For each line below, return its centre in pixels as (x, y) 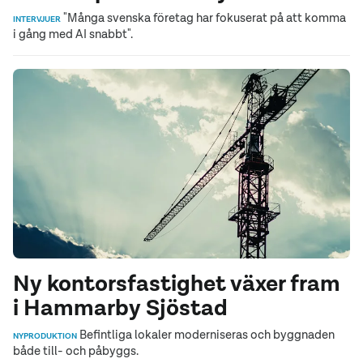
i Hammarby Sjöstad (120, 307)
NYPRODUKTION (45, 335)
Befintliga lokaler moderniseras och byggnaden (206, 334)
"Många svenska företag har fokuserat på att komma (203, 18)
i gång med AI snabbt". (73, 34)
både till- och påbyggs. (76, 350)
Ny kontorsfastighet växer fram (177, 283)
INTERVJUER (37, 19)
